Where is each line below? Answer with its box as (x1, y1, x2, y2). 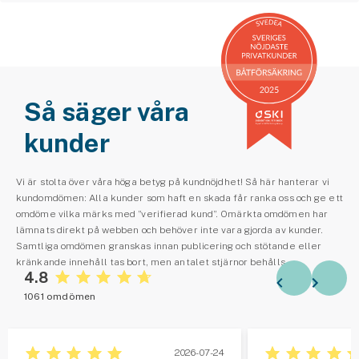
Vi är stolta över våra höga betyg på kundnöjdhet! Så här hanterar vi (16, 175, 329, 188)
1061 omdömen (24, 290, 96, 302)
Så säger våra (24, 96, 190, 127)
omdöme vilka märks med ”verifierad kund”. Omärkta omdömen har (16, 208, 329, 220)
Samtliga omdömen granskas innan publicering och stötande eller (16, 240, 322, 252)
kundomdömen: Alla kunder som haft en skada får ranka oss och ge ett (16, 192, 343, 204)
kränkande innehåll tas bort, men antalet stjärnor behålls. (16, 256, 288, 268)
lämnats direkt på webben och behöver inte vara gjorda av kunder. (16, 224, 324, 236)
